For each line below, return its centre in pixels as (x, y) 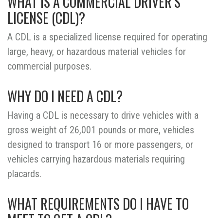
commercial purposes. (49, 66)
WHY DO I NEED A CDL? (65, 96)
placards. (24, 174)
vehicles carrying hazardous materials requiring (96, 159)
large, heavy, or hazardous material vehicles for (97, 52)
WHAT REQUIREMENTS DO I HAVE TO (98, 204)
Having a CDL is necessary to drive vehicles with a (103, 116)
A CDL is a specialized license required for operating (107, 37)
